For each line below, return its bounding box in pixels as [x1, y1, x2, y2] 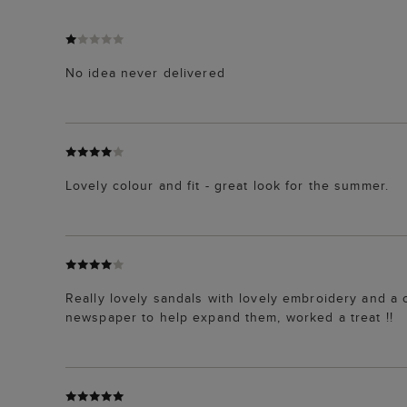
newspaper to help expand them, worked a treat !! [65, 307, 393, 326]
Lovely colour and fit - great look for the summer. [65, 175, 389, 194]
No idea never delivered [65, 63, 225, 82]
